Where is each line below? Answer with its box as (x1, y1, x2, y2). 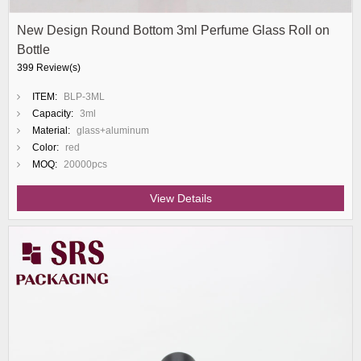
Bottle (17, 43, 50, 56)
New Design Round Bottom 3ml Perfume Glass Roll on (17, 23, 330, 37)
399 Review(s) (17, 62, 81, 73)
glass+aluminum (77, 125, 149, 136)
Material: (32, 125, 70, 136)
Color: (32, 142, 59, 153)
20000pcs (64, 159, 107, 170)
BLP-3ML (64, 91, 105, 102)
